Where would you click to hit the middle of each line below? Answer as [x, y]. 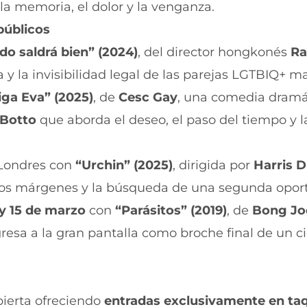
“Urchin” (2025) [124, 165]
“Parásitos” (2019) [171, 211]
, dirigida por [213, 165]
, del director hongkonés [214, 52]
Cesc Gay [148, 98]
